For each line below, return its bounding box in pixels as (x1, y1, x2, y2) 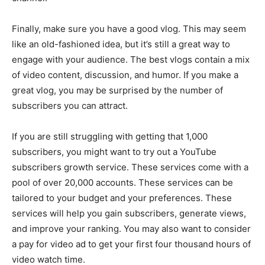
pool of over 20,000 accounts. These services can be (12, 177, 233, 189)
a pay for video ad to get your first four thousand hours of (12, 238, 251, 250)
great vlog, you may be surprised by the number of (12, 85, 223, 96)
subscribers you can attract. (12, 100, 128, 112)
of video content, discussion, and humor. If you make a (12, 69, 238, 81)
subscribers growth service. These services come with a (12, 161, 248, 173)
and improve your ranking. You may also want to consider (12, 223, 251, 235)
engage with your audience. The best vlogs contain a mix (12, 54, 250, 66)
